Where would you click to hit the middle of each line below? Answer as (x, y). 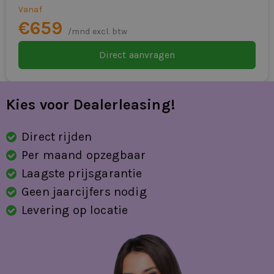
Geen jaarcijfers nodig (84, 191)
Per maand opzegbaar (84, 155)
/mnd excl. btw (98, 31)
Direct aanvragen (137, 54)
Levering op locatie (75, 210)
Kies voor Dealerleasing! (91, 104)
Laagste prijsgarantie (82, 173)
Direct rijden (57, 136)
